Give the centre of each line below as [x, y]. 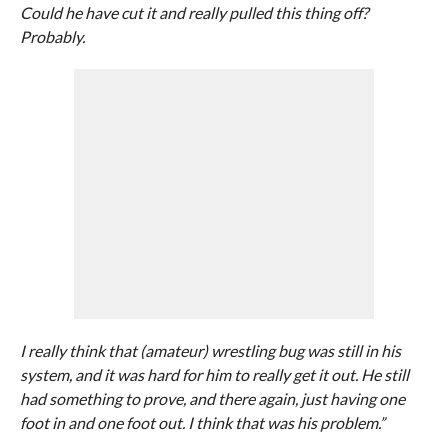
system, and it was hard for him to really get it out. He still [214, 374]
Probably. [52, 36]
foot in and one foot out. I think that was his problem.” [202, 422]
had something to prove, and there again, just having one [212, 398]
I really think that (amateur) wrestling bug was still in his [210, 350]
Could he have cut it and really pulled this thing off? [193, 12]
